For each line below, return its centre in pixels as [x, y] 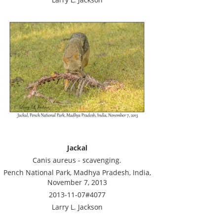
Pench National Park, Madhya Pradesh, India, [77, 172]
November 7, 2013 [77, 182]
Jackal [77, 148]
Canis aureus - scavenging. [77, 160]
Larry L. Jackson [77, 207]
